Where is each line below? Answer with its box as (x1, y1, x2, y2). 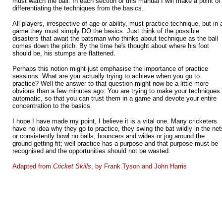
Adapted (12, 163, 36, 170)
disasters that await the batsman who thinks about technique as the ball (12, 35, 218, 42)
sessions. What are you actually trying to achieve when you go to (12, 72, 200, 80)
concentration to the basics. (12, 102, 92, 110)
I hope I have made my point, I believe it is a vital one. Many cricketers (12, 117, 217, 125)
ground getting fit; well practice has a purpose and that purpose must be (12, 140, 218, 147)
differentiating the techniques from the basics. (12, 4, 144, 12)
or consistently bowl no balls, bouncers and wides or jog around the (12, 132, 205, 140)
